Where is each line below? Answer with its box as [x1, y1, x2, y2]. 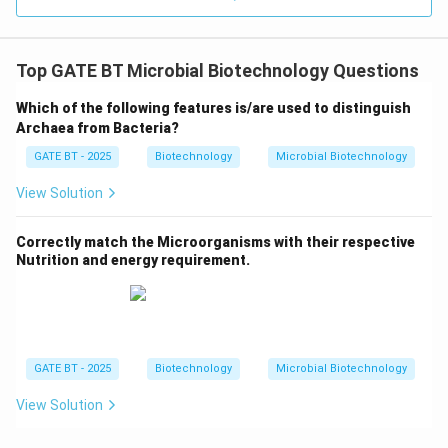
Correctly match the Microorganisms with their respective [16, 233, 415, 250]
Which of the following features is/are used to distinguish [16, 99, 411, 116]
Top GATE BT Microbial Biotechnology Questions [16, 59, 419, 81]
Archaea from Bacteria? [16, 119, 179, 136]
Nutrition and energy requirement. [16, 251, 250, 268]
